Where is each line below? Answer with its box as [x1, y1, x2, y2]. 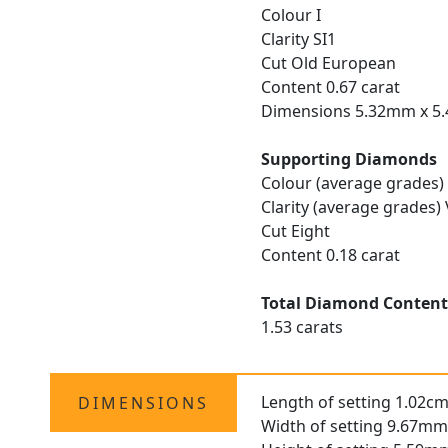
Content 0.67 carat [261, 76, 401, 99]
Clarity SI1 [261, 28, 337, 51]
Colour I [261, 4, 322, 27]
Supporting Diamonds [261, 148, 438, 171]
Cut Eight [261, 220, 331, 243]
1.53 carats [261, 316, 344, 339]
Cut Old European [261, 52, 397, 75]
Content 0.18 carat [261, 244, 401, 267]
